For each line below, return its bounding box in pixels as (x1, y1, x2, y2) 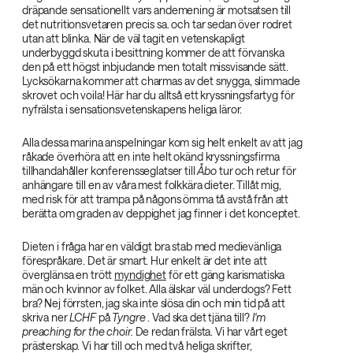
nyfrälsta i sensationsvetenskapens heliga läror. (22, 102, 243, 116)
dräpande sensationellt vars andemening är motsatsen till (22, 3, 292, 17)
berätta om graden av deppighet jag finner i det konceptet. (22, 206, 303, 220)
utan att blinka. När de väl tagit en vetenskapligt (22, 32, 245, 45)
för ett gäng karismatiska (165, 268, 285, 281)
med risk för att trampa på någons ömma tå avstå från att (22, 192, 289, 206)
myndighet (114, 268, 166, 281)
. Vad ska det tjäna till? (145, 310, 252, 324)
